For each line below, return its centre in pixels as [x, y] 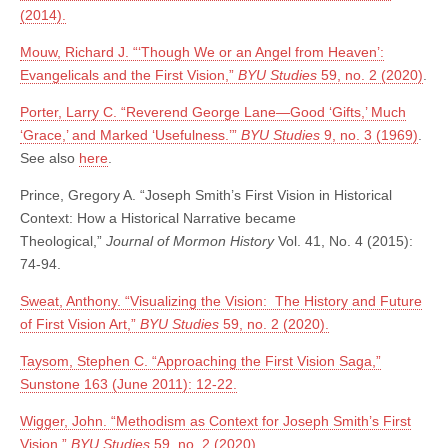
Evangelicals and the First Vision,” [129, 75]
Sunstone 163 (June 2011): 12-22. [128, 384]
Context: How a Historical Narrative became [158, 218]
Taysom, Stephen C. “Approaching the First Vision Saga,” [200, 361]
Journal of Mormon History [192, 241]
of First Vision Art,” [80, 324]
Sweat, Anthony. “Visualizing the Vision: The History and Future [221, 301]
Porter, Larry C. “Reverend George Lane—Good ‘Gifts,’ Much [213, 112]
